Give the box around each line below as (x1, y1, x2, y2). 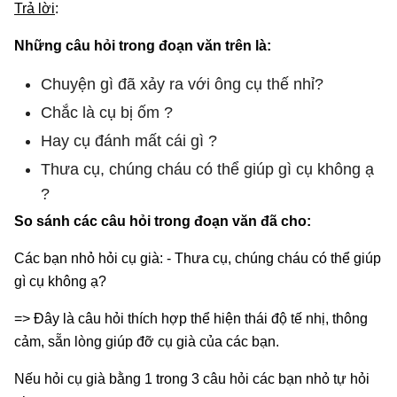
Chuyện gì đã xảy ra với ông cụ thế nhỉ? (41, 74, 323, 93)
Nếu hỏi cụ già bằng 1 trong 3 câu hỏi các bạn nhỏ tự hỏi (14, 370, 370, 386)
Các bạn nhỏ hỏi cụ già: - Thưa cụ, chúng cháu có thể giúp (14, 250, 381, 266)
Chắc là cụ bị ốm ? (41, 103, 173, 121)
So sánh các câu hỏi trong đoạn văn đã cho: (14, 213, 311, 229)
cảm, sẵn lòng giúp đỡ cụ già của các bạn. (14, 333, 279, 349)
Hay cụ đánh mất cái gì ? (41, 131, 217, 150)
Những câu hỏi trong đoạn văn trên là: (14, 37, 271, 53)
